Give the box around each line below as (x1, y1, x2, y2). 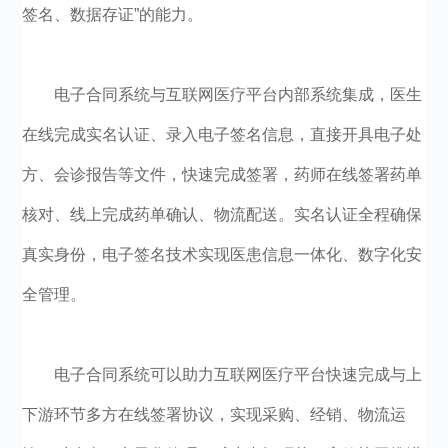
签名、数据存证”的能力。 (22, 6, 204, 23)
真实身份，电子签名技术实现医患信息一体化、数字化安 (22, 246, 423, 263)
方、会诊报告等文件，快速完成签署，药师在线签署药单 (22, 166, 423, 183)
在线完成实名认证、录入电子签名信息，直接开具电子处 (22, 126, 423, 143)
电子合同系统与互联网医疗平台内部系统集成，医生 (54, 86, 423, 103)
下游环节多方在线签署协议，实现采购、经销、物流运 (22, 406, 407, 423)
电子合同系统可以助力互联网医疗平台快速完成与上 (54, 366, 423, 383)
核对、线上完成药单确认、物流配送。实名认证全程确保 (22, 206, 423, 223)
